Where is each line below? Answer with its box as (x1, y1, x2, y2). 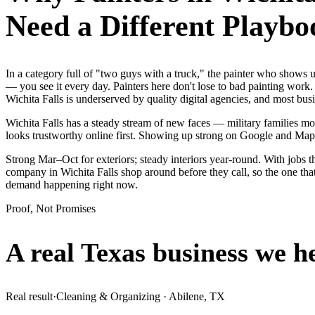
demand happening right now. (6, 178, 138, 191)
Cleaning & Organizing (56, 290, 160, 302)
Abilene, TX (169, 290, 225, 302)
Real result (6, 290, 53, 302)
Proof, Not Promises (6, 202, 96, 214)
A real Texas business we (6, 238, 286, 268)
